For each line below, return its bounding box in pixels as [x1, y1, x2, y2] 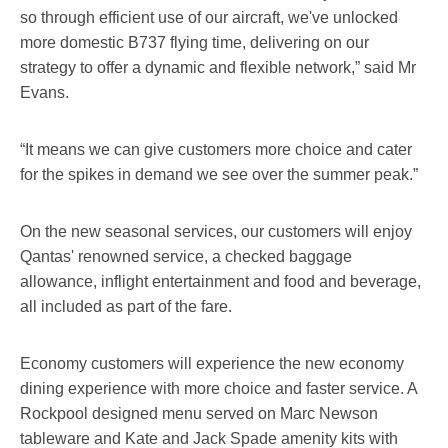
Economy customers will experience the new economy [20, 354, 404, 372]
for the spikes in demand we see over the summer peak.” [20, 165, 418, 183]
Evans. [20, 83, 69, 101]
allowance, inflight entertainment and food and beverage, [20, 272, 421, 290]
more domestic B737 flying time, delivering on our [20, 33, 369, 51]
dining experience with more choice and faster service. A [20, 379, 417, 397]
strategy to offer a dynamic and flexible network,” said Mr [20, 58, 416, 76]
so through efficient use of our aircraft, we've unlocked [20, 8, 398, 26]
